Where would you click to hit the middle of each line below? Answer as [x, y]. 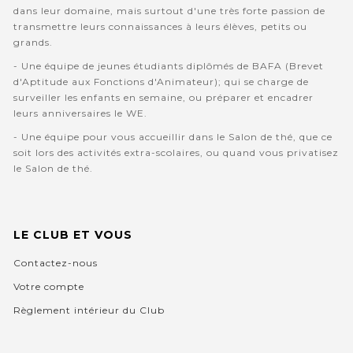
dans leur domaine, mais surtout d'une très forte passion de [169, 11]
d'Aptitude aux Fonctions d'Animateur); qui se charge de [161, 82]
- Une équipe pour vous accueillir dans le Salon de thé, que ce [173, 137]
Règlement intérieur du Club [89, 310]
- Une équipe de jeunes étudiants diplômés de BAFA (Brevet [168, 66]
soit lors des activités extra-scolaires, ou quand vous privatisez [176, 153]
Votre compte [48, 287]
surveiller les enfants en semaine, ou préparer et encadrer [163, 98]
